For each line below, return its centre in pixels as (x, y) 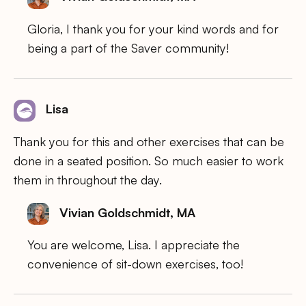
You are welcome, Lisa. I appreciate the (134, 245)
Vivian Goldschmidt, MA (127, 212)
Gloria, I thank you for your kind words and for (153, 28)
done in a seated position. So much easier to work (149, 160)
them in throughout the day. (88, 179)
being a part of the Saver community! (128, 47)
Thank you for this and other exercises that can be (149, 141)
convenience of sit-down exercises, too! (135, 264)
